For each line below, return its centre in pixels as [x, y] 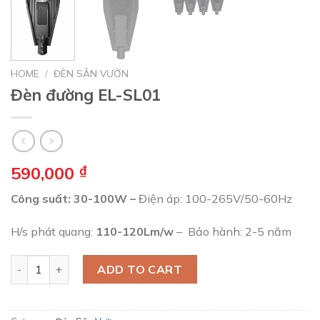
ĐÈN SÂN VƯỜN [91, 74]
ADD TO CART [140, 270]
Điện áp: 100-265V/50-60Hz [215, 198]
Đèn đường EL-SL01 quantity [83, 262]
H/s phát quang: [53, 231]
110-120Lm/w [135, 231]
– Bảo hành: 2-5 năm [232, 231]
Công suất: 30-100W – [75, 198]
